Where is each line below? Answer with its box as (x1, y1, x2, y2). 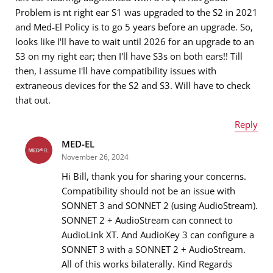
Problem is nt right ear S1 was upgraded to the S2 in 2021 (15, 6, 258, 19)
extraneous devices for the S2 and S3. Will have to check (15, 79, 250, 92)
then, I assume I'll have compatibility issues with (15, 65, 216, 77)
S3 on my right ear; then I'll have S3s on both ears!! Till (15, 50, 243, 63)
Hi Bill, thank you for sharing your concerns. (62, 170, 246, 183)
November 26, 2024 (62, 152, 129, 162)
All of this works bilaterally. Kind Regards (62, 258, 232, 271)
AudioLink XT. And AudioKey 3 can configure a (62, 229, 254, 241)
